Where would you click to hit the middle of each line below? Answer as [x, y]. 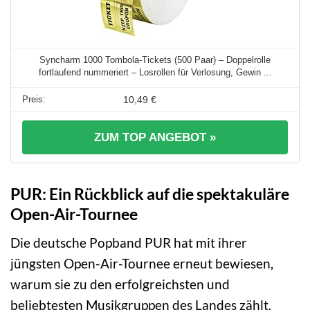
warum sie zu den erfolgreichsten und [120, 284]
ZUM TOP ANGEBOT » [155, 138]
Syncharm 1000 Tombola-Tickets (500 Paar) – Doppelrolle [155, 60]
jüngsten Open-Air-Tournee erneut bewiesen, [142, 263]
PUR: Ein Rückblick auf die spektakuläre [150, 194]
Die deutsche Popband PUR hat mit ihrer [129, 242]
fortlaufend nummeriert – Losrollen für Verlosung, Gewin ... [155, 73]
